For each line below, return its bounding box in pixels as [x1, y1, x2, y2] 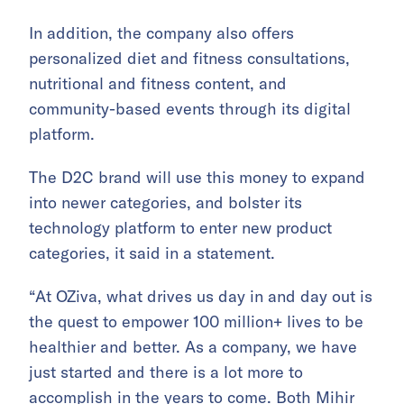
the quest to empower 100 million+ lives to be [29, 311, 363, 332]
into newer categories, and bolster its [29, 192, 302, 213]
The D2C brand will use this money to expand [29, 167, 365, 188]
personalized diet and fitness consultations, [29, 48, 350, 69]
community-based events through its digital [29, 98, 351, 119]
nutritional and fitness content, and [29, 73, 287, 94]
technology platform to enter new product [29, 217, 332, 238]
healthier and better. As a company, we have [29, 336, 357, 357]
